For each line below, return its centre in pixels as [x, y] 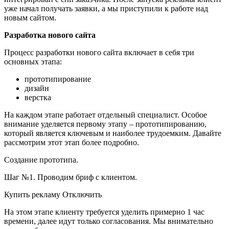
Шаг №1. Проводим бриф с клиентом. [71, 177]
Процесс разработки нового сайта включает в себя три [99, 52]
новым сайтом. [30, 17]
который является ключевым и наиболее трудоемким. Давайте [113, 133]
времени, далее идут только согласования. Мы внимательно [109, 221]
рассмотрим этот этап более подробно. [72, 142]
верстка [38, 97]
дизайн [37, 88]
